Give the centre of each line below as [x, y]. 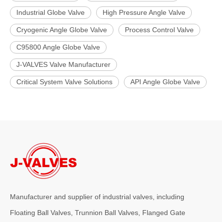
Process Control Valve [159, 30]
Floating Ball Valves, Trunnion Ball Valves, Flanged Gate [98, 213]
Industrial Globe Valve [51, 12]
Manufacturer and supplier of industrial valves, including [97, 197]
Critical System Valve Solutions [64, 82]
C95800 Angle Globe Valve [58, 47]
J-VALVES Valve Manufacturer [63, 64]
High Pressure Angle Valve [144, 12]
